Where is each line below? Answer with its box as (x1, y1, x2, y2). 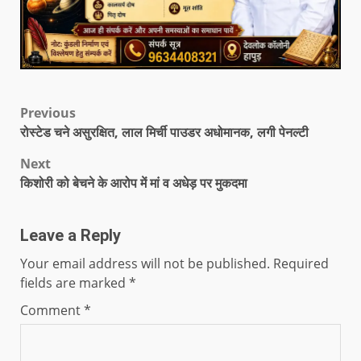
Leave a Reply (20, 225, 121, 245)
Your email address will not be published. (20, 254, 270, 272)
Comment (20, 301, 84, 319)
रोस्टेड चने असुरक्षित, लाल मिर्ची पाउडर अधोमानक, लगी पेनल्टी (20, 122, 309, 141)
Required (273, 254, 329, 272)
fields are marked (20, 273, 129, 292)
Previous (20, 103, 76, 122)
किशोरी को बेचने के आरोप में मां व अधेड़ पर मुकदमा (20, 173, 247, 192)
